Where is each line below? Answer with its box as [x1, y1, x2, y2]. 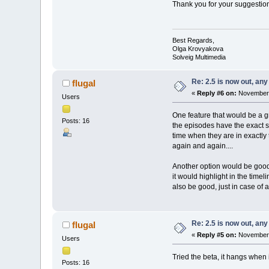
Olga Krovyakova [172, 44, 223, 52]
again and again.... [172, 141, 233, 150]
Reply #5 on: [197, 231, 237, 238]
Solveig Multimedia [172, 53, 226, 61]
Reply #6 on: [197, 89, 237, 97]
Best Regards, [172, 36, 214, 44]
